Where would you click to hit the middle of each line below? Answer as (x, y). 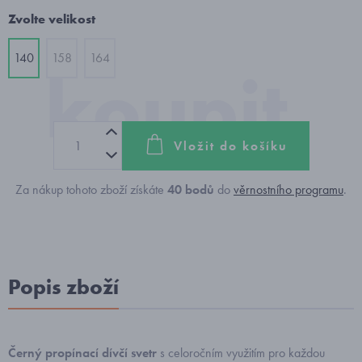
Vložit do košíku (230, 145)
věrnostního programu (288, 189)
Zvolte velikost (52, 19)
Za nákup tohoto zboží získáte (91, 189)
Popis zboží (63, 287)
